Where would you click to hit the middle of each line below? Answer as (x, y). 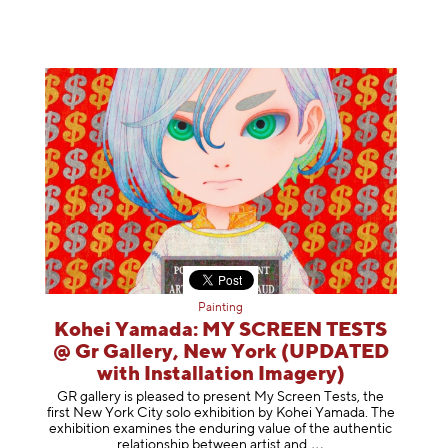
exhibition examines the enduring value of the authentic (221, 428)
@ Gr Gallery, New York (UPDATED (220, 353)
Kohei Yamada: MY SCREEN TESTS (221, 331)
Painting (221, 308)
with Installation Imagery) (220, 375)
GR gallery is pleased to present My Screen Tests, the (221, 396)
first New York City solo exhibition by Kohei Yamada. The (220, 412)
